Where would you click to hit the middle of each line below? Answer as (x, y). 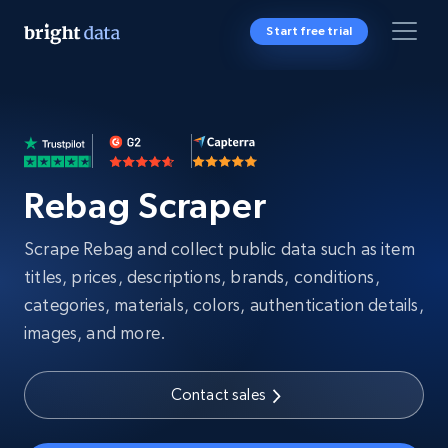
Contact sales (218, 394)
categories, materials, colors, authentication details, (224, 304)
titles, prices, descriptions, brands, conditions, (202, 276)
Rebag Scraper (145, 205)
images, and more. (95, 332)
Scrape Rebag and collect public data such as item (219, 248)
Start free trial (309, 31)
